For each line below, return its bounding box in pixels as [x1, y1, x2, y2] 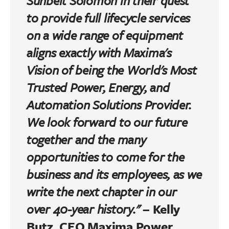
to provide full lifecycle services [27, 8, 191, 27]
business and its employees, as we [27, 165, 202, 183]
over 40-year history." [27, 199, 140, 218]
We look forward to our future [27, 112, 188, 131]
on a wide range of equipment [27, 26, 183, 44]
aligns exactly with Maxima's [27, 43, 172, 61]
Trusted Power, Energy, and [27, 78, 170, 96]
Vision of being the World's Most [27, 60, 197, 79]
